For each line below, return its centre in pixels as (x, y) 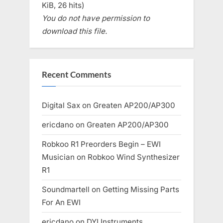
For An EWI (61, 203)
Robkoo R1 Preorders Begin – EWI (101, 144)
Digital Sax (61, 105)
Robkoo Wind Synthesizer (134, 157)
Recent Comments (76, 75)
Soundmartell (66, 190)
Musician (58, 157)
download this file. (74, 31)
